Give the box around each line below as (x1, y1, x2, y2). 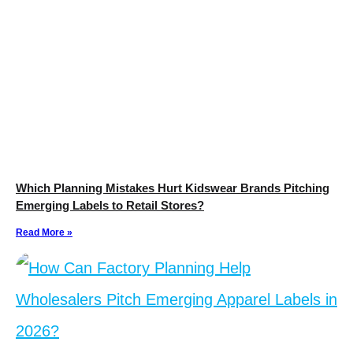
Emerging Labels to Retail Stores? (16, 199, 204, 213)
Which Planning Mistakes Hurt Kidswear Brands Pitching (16, 181, 329, 195)
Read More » (16, 227, 72, 239)
